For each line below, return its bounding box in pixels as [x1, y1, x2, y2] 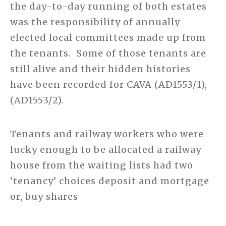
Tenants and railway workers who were [10, 128, 204, 140]
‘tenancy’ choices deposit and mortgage [10, 175, 209, 187]
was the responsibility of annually [10, 16, 180, 28]
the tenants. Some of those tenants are [10, 47, 206, 59]
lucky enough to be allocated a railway [10, 143, 201, 155]
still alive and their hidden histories [10, 63, 191, 75]
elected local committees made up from [10, 31, 206, 43]
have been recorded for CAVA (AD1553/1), [10, 78, 207, 90]
